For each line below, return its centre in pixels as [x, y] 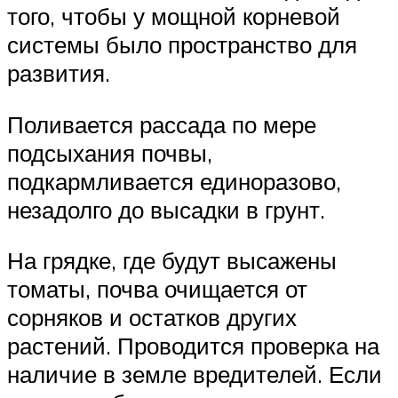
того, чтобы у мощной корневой [174, 16]
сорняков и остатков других [152, 318]
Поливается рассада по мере [162, 124]
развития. [59, 73]
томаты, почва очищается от [157, 289]
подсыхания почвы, [110, 152]
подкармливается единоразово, [174, 181]
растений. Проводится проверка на [193, 346]
